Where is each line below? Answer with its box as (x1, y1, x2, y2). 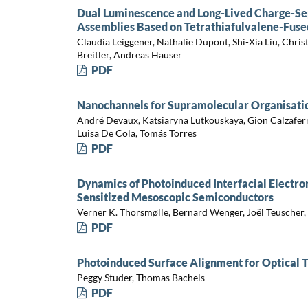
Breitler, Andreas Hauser (76, 49, 182, 61)
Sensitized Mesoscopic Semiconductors (76, 190, 274, 203)
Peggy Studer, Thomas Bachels (76, 272, 205, 284)
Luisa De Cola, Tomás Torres (76, 127, 197, 140)
